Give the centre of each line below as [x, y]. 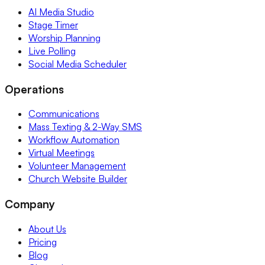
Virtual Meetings [62, 153]
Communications [64, 114]
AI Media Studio [61, 12]
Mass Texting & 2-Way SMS [85, 127]
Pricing [43, 242]
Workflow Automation [74, 140]
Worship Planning [64, 38]
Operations [34, 89]
